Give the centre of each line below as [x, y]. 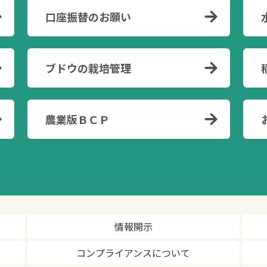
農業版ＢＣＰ [77, 119]
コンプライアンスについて [133, 253]
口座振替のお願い [88, 17]
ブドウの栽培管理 [88, 68]
